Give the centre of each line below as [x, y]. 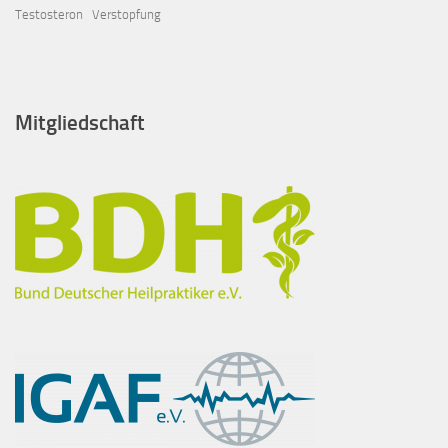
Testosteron [49, 14]
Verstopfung [126, 14]
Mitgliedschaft [80, 123]
